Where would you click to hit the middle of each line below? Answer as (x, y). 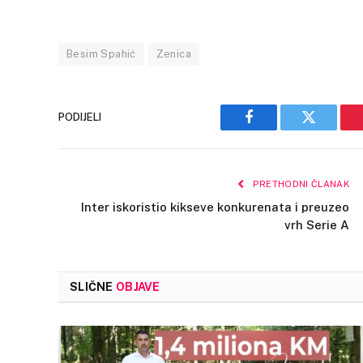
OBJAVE (138, 286)
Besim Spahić (101, 53)
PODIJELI (80, 117)
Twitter (329, 129)
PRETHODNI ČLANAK (299, 184)
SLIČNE (93, 286)
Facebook (276, 129)
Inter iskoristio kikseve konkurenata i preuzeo (215, 207)
